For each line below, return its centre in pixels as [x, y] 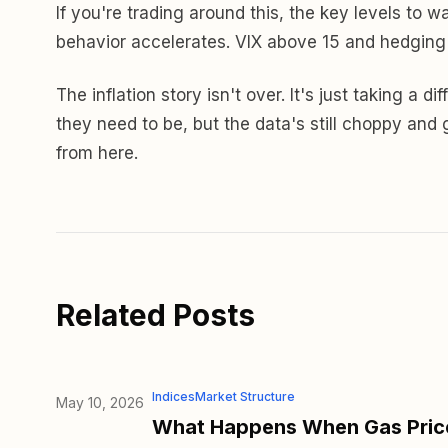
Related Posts [155, 314]
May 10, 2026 [100, 402]
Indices [173, 396]
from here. [97, 152]
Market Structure [245, 396]
